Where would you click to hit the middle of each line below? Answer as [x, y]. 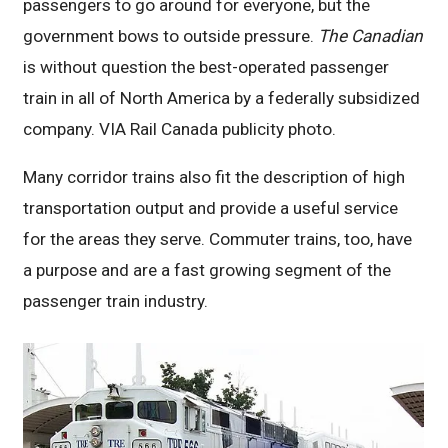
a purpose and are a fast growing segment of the [207, 269]
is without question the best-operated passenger [206, 66]
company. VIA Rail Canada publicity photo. [180, 128]
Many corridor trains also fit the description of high [214, 176]
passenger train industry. [116, 300]
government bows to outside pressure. [171, 35]
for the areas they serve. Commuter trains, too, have [218, 238]
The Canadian [371, 35]
